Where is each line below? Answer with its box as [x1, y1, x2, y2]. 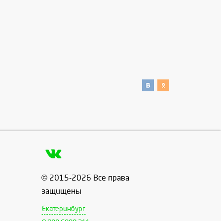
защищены [41, 187, 81, 196]
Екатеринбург [41, 205, 85, 213]
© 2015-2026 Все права [41, 174, 129, 183]
